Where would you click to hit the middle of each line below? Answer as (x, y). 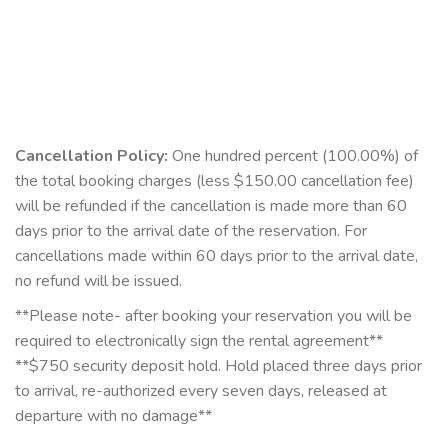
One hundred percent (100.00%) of (293, 155)
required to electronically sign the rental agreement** (199, 340)
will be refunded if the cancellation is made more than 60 (211, 205)
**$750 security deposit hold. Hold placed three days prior (218, 365)
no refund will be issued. (98, 280)
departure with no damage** (113, 415)
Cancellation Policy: (91, 155)
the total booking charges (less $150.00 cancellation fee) (214, 180)
